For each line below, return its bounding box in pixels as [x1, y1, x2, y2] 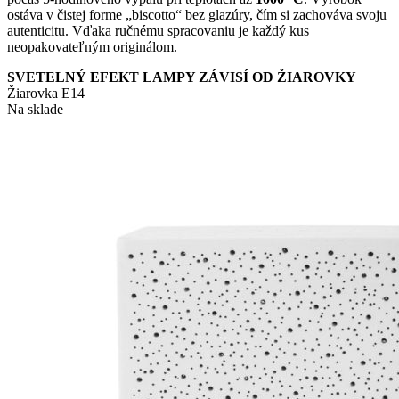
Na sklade [7, 102, 63, 118]
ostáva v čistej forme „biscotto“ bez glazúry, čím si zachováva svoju [7, 7, 387, 23]
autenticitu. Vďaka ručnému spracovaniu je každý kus [7, 23, 309, 39]
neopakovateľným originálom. [7, 39, 177, 55]
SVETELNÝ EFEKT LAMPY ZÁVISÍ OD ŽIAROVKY [7, 69, 356, 85]
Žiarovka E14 [7, 85, 85, 102]
